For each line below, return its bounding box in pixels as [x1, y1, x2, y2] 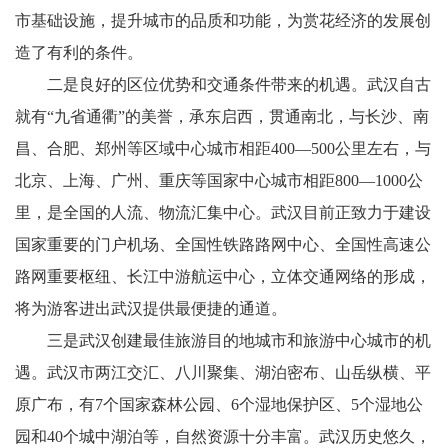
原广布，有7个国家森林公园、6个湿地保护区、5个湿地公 [15, 396, 423, 413]
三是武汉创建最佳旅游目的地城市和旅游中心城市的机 [15, 332, 431, 349]
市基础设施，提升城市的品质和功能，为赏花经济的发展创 [15, 12, 431, 29]
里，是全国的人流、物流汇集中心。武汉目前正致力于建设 [15, 204, 431, 221]
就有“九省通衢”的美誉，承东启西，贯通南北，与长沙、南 [15, 108, 429, 125]
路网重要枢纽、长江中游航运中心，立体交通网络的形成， [15, 268, 431, 285]
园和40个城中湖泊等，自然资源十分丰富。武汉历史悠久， [15, 428, 431, 445]
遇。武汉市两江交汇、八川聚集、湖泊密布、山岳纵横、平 [15, 364, 431, 381]
